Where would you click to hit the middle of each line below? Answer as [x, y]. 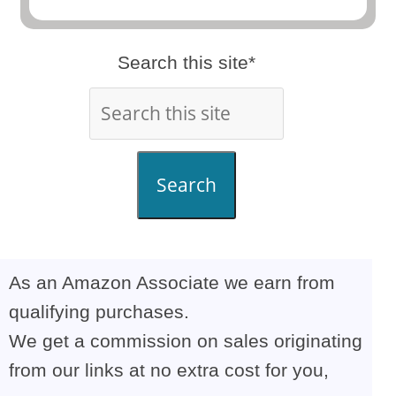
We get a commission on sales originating [186, 341]
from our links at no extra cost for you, [169, 370]
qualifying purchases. [99, 312]
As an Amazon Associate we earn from [172, 282]
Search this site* [186, 62]
